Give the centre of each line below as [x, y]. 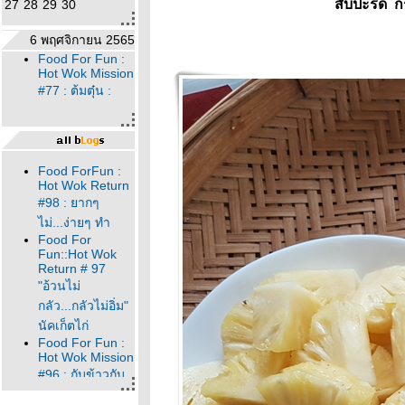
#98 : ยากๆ [69, 202]
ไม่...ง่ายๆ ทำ [74, 222]
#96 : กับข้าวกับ [81, 374]
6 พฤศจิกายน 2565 [82, 40]
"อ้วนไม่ [59, 286]
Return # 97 [72, 268]
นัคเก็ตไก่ [63, 325]
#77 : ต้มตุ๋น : [75, 90]
